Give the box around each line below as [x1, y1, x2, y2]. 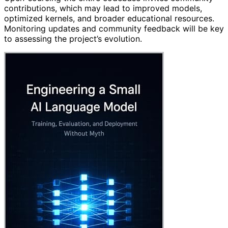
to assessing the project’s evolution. [4, 33, 142, 44]
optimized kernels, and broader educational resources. [4, 13, 214, 23]
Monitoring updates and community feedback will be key [4, 23, 224, 34]
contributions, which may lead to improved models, [4, 3, 202, 13]
